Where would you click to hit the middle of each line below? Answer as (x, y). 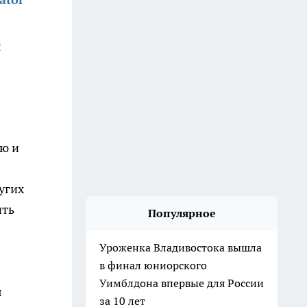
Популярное (182, 213)
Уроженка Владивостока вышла (181, 247)
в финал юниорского (153, 265)
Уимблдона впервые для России (182, 283)
